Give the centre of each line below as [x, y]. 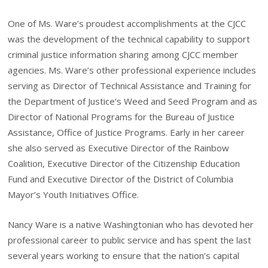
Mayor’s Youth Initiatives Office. [74, 195]
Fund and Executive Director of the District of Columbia [121, 179]
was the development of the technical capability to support [129, 39]
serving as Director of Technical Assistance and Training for [130, 86]
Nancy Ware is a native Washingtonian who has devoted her [131, 225]
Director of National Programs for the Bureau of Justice [121, 117]
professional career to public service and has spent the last [130, 240]
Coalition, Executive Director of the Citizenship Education [124, 164]
